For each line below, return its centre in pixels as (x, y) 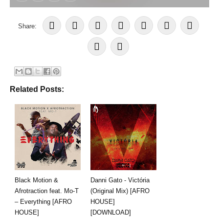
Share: (30, 26)
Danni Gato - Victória (120, 180)
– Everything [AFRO (43, 201)
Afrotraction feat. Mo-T (47, 191)
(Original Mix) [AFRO (120, 191)
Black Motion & (36, 180)
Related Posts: (37, 89)
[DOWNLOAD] (111, 212)
